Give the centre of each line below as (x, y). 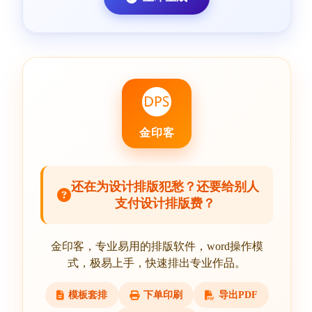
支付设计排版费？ (165, 203)
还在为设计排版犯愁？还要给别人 (165, 187)
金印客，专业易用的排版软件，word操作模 (157, 246)
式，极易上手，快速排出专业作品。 (157, 263)
